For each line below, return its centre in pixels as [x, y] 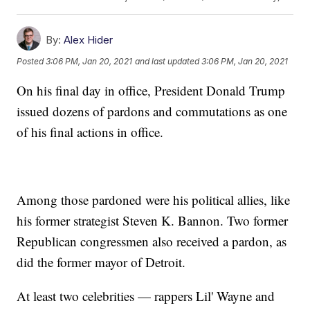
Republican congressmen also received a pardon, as [152, 241]
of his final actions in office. [90, 132]
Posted [31, 62]
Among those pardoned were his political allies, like [154, 200]
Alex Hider [89, 40]
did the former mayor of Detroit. [101, 262]
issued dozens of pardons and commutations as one [152, 111]
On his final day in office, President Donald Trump [151, 91]
